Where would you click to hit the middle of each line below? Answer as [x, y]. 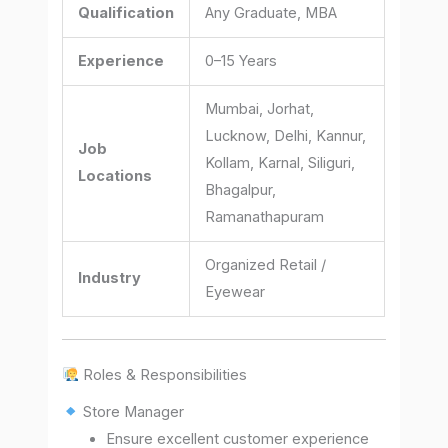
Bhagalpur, [241, 189]
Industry [110, 277]
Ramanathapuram [265, 216]
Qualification [126, 12]
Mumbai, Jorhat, [260, 108]
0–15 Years [241, 60]
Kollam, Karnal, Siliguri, [280, 162]
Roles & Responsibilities [163, 374]
